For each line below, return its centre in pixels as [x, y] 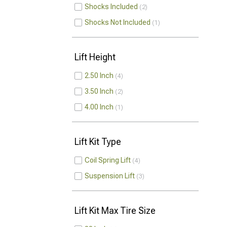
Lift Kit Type [98, 142]
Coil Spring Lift [108, 160]
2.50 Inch [99, 75]
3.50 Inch [99, 91]
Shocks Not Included [118, 22]
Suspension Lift [110, 176]
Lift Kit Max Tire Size [115, 211]
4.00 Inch [99, 107]
